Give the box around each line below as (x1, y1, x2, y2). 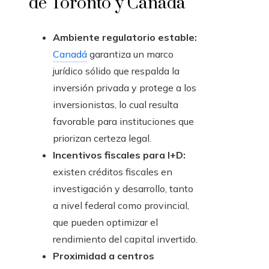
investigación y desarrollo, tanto (53, 183, 193, 195)
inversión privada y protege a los (53, 82, 196, 94)
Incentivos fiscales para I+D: (53, 149, 186, 162)
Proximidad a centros (53, 250, 154, 262)
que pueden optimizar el (53, 216, 158, 229)
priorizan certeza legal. (53, 132, 151, 145)
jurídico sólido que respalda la (53, 65, 180, 77)
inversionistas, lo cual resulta (53, 98, 178, 111)
